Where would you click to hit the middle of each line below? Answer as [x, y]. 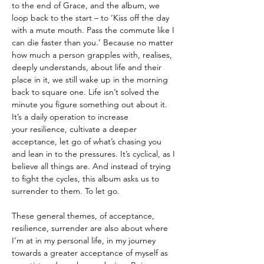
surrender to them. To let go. [66, 191]
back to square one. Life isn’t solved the [85, 92]
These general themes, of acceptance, [83, 215]
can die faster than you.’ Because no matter [93, 42]
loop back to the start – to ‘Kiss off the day [90, 17]
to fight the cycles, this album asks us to [85, 178]
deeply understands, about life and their [87, 67]
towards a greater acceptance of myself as [90, 253]
